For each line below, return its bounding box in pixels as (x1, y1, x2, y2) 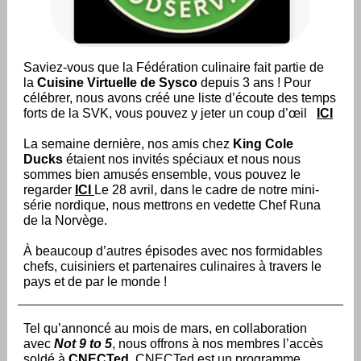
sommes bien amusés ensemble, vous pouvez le (23, 168, 301, 181)
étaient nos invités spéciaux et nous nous (66, 152, 301, 166)
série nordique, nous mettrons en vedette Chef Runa (23, 198, 321, 212)
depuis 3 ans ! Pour (197, 76, 311, 89)
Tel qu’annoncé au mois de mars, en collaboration (23, 322, 307, 335)
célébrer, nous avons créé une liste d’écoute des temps (23, 91, 336, 105)
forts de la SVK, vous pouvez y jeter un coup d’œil (23, 106, 313, 120)
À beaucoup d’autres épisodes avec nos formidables (23, 244, 322, 258)
